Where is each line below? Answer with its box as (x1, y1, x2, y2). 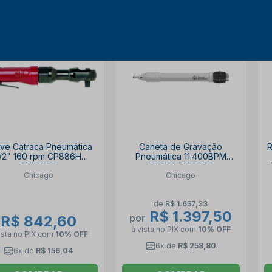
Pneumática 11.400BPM (135, 151, 226, 162)
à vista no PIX (131, 224, 180, 234)
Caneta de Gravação (139, 141, 223, 152)
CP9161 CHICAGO (146, 161, 216, 172)
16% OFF (210, 20, 237, 28)
